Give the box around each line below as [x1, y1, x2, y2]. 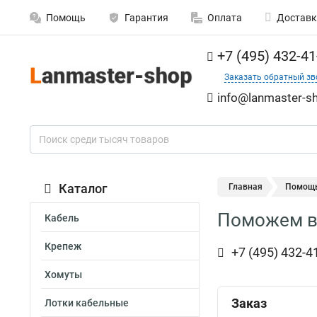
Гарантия [125, 12, 168, 23]
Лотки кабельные [45, 297, 129, 309]
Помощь [46, 12, 86, 23]
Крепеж [45, 241, 81, 252]
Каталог [59, 181, 108, 196]
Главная [229, 182, 263, 192]
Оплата [207, 12, 242, 23]
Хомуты [45, 269, 82, 280]
